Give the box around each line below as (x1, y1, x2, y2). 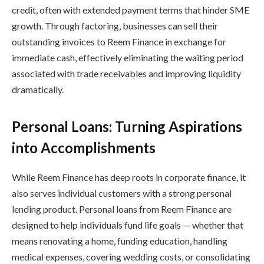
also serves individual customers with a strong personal (12, 187, 232, 199)
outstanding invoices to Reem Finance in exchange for (12, 35, 226, 47)
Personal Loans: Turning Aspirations (12, 118, 242, 136)
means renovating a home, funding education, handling (12, 235, 227, 247)
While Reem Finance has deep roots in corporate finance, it (12, 171, 246, 183)
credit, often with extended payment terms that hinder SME (12, 4, 249, 15)
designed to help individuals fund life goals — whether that (12, 219, 243, 231)
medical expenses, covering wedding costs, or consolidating (12, 251, 250, 263)
